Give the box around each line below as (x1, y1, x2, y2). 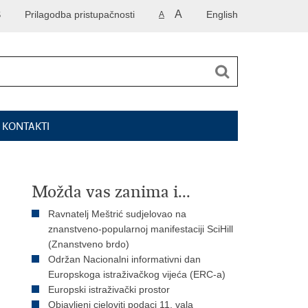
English (206, 9, 238, 20)
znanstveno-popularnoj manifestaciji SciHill (48, 223, 233, 234)
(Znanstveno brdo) (48, 239, 129, 250)
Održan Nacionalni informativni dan (48, 254, 201, 265)
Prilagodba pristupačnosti (25, 9, 135, 20)
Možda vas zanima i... (32, 181, 190, 202)
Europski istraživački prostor (48, 284, 170, 295)
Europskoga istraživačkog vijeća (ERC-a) (48, 269, 225, 280)
